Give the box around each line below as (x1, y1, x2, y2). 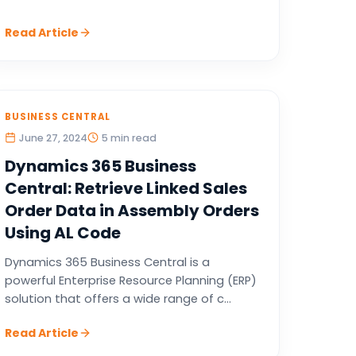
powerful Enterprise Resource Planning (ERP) (4, 273, 257, 288)
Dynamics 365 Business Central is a (4, 254, 210, 270)
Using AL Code (4, 222, 121, 244)
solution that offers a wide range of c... (4, 291, 231, 307)
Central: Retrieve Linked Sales (4, 177, 247, 199)
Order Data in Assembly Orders (4, 199, 259, 222)
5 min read (101, 131, 157, 145)
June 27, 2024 (18, 131, 87, 145)
